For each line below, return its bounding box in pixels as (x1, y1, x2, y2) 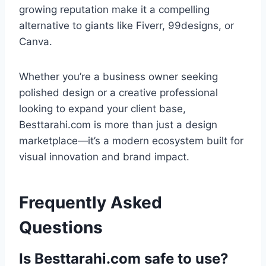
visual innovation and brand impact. (19, 151, 189, 163)
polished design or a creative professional (19, 87, 218, 99)
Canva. (19, 36, 52, 48)
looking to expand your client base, (19, 103, 186, 115)
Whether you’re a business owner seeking (19, 71, 218, 83)
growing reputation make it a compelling (19, 4, 210, 16)
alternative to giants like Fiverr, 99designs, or (19, 20, 234, 32)
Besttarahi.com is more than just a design (19, 119, 217, 131)
